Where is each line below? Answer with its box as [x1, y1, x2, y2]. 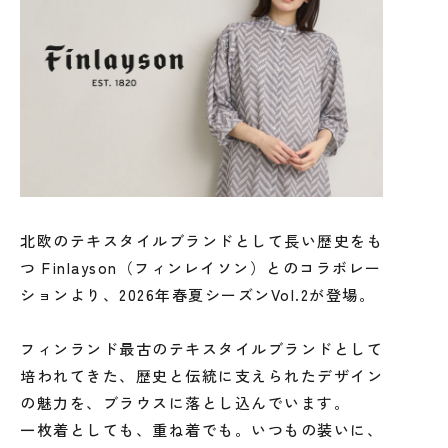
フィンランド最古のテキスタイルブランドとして [20, 338, 383, 359]
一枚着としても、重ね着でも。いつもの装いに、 [20, 419, 383, 440]
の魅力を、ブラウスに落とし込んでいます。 [20, 392, 350, 413]
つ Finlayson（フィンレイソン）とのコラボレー [20, 257, 382, 278]
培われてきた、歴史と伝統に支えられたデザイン [20, 365, 383, 386]
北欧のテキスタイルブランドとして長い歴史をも [20, 230, 383, 251]
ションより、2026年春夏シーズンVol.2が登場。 [20, 284, 375, 305]
